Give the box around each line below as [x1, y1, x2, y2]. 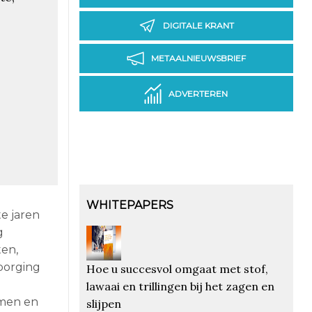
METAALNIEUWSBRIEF [150, 53, 246, 64]
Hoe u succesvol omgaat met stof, [86, 261, 268, 276]
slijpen [86, 296, 121, 311]
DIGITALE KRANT [162, 20, 234, 31]
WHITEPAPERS [86, 198, 173, 212]
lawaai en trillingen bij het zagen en [86, 279, 274, 293]
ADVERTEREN [169, 88, 228, 100]
